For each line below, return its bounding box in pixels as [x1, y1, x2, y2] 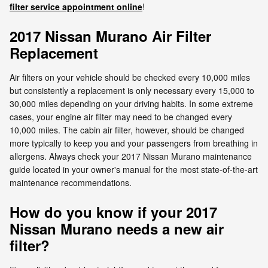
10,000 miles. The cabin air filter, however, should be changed [10, 123, 244, 136]
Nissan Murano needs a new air [10, 218, 224, 239]
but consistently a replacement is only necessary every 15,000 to [10, 84, 254, 96]
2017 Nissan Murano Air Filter [10, 25, 211, 46]
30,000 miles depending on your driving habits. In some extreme [10, 97, 253, 109]
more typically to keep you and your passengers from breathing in [10, 136, 258, 149]
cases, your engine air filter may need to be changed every [10, 110, 232, 123]
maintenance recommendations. [10, 176, 132, 188]
